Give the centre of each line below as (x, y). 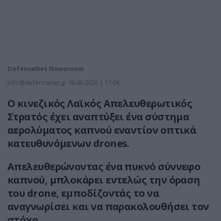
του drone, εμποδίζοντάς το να (83, 193)
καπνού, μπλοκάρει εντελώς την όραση (104, 180)
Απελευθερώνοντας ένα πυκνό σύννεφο (104, 167)
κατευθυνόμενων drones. (68, 144)
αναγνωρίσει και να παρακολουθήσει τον (108, 207)
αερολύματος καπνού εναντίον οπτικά (102, 130)
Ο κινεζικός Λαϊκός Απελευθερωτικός (100, 104)
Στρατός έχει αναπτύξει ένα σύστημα (98, 117)
